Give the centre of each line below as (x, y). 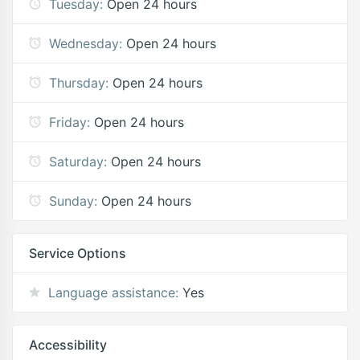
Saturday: (78, 162)
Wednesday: (86, 44)
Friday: (70, 123)
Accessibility (68, 345)
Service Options (78, 254)
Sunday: (73, 201)
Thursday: (79, 83)
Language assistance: (113, 293)
